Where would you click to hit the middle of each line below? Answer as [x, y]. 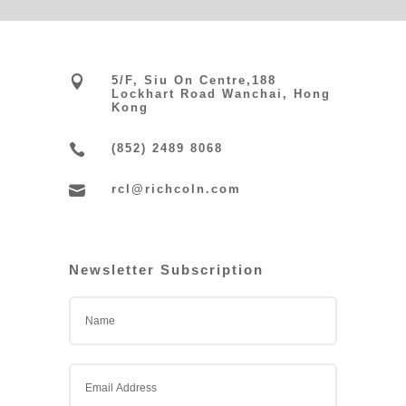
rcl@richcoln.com [177, 189]
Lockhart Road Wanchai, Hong [222, 94]
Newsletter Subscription [167, 270]
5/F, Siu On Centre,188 [194, 81]
